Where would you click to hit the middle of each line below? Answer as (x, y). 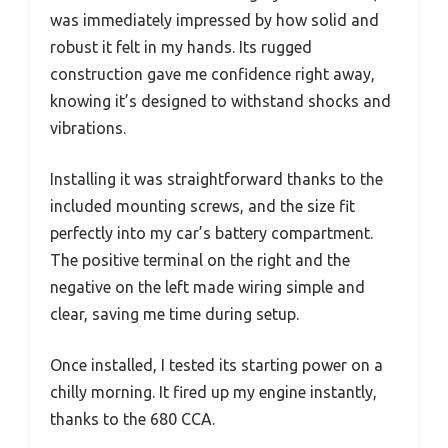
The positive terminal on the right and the (200, 260)
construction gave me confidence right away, (212, 74)
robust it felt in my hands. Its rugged (181, 47)
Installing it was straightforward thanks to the (216, 179)
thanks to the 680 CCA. (132, 419)
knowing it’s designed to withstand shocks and (220, 101)
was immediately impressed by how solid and (214, 20)
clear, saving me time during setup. (174, 314)
